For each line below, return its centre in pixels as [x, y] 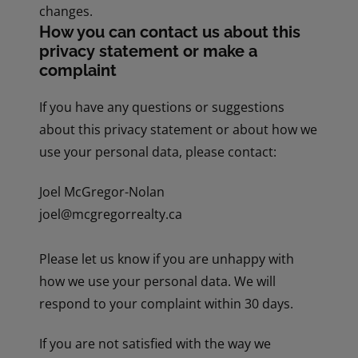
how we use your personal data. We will [158, 282]
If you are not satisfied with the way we [155, 344]
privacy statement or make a [149, 52]
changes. [66, 12]
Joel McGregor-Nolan [102, 192]
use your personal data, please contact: [158, 152]
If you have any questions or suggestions [162, 107]
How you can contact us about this [170, 32]
